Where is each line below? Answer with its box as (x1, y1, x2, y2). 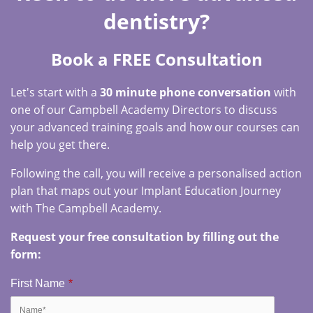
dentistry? (103, 7, 210, 36)
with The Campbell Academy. (10, 201, 161, 216)
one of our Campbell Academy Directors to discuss (10, 102, 277, 117)
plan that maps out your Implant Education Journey (10, 183, 281, 198)
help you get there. (10, 137, 110, 152)
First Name (10, 277, 65, 289)
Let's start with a (10, 85, 100, 100)
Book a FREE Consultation (50, 48, 263, 71)
